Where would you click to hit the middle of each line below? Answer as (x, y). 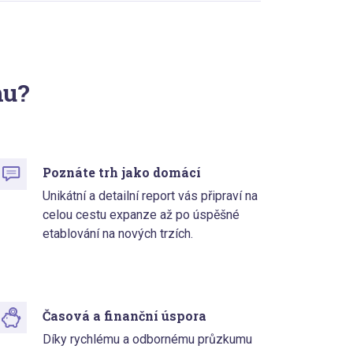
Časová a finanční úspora (125, 316)
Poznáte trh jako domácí (122, 173)
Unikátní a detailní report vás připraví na (150, 196)
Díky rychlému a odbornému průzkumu (148, 340)
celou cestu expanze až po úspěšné (141, 215)
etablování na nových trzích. (118, 234)
